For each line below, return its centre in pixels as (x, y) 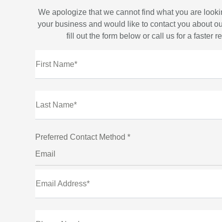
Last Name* (56, 105)
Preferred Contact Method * (83, 137)
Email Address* (63, 184)
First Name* (56, 64)
